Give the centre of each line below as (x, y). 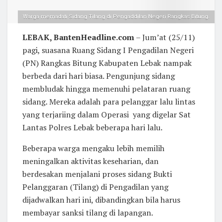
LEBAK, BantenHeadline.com (78, 37)
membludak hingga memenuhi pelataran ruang (106, 89)
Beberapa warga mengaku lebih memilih (93, 148)
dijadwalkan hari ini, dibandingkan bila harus (101, 200)
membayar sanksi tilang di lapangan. (88, 213)
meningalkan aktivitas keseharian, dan (90, 161)
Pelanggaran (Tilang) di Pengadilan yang (95, 187)
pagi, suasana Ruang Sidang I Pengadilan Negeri (108, 50)
